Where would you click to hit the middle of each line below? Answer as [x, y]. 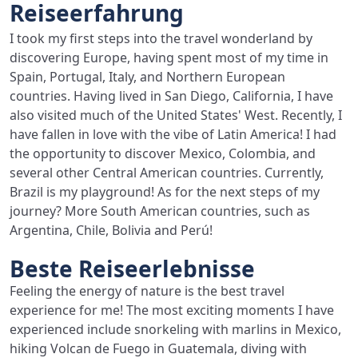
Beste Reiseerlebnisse [132, 268]
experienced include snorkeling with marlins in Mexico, [175, 329]
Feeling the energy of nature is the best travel [147, 291]
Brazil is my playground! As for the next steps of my [165, 192]
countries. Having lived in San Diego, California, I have [171, 96]
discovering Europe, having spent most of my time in [169, 58]
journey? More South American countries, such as [160, 211]
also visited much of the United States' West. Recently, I [176, 115]
